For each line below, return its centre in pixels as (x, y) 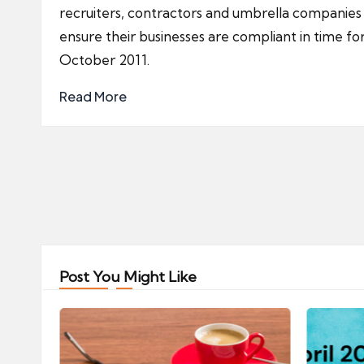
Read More (93, 96)
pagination (110, 219)
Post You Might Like (128, 276)
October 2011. (104, 60)
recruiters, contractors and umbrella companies (210, 13)
